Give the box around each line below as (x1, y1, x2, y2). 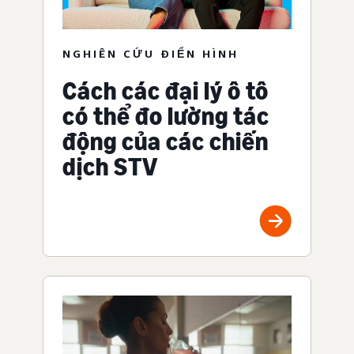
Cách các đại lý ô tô (62, 76, 269, 107)
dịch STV (62, 152, 158, 183)
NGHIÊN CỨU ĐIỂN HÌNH (62, 47, 239, 61)
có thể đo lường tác (62, 101, 269, 132)
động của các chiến (62, 126, 269, 157)
